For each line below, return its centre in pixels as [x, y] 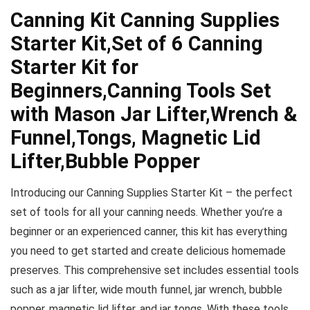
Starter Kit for [74, 67]
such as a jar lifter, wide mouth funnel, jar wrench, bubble [146, 290]
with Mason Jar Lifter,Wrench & [154, 114]
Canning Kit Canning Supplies [145, 20]
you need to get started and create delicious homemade [148, 251]
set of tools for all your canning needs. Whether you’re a [146, 212]
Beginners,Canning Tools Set [141, 91]
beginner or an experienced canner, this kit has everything [149, 231]
